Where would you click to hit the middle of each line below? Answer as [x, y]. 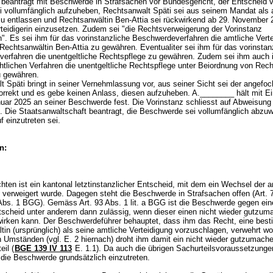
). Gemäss [60, 203]
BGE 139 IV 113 [43, 248]
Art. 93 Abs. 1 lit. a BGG [122, 203]
